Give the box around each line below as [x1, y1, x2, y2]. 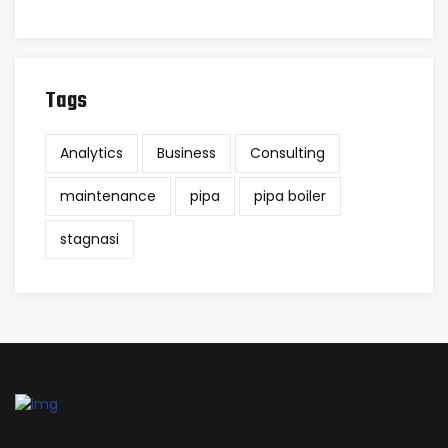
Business [157, 143, 216, 163]
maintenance [60, 186, 156, 206]
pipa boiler [254, 186, 326, 206]
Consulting [250, 143, 325, 163]
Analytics [60, 143, 123, 163]
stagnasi [60, 229, 119, 249]
